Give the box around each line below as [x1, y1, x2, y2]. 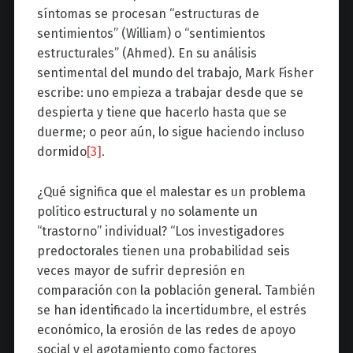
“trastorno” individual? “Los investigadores [36, 224, 284, 240]
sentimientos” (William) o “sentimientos [36, 26, 266, 42]
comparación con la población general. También [36, 283, 315, 299]
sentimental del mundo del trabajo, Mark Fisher [36, 65, 314, 81]
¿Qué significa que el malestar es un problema [36, 184, 306, 200]
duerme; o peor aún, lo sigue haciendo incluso [36, 124, 304, 140]
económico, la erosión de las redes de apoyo [36, 322, 295, 338]
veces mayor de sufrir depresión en [36, 263, 245, 279]
